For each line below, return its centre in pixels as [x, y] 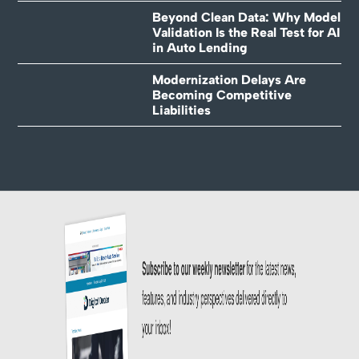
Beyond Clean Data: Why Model [246, 17]
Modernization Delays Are [229, 79]
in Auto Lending [200, 47]
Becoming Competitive [222, 95]
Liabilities [181, 110]
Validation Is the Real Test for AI [246, 32]
